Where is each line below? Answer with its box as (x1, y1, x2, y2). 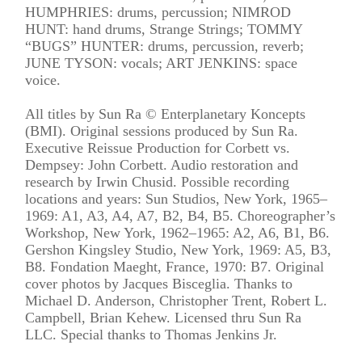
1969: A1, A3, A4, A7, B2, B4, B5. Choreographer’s (25, 207, 336, 224)
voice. (25, 71, 61, 88)
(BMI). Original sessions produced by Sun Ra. (25, 122, 299, 139)
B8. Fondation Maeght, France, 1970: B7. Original (25, 258, 325, 275)
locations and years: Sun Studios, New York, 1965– (25, 190, 328, 207)
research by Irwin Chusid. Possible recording (25, 173, 290, 190)
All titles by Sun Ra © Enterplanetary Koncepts (25, 105, 306, 122)
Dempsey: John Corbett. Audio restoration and (25, 156, 299, 173)
